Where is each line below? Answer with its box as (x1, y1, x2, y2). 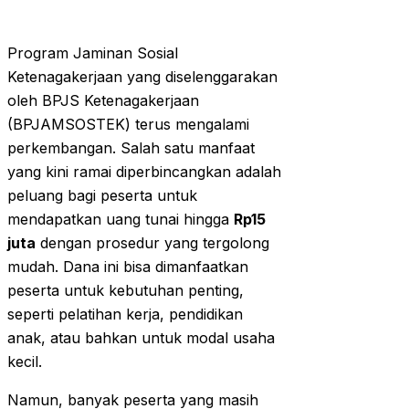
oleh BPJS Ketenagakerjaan (7, 91, 199, 110)
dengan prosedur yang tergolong (36, 234, 269, 253)
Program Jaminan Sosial (7, 44, 178, 63)
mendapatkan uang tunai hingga (7, 210, 234, 229)
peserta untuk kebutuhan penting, (7, 281, 244, 300)
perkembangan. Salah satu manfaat (7, 139, 255, 158)
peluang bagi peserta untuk (7, 186, 197, 205)
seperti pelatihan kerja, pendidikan (7, 305, 243, 324)
